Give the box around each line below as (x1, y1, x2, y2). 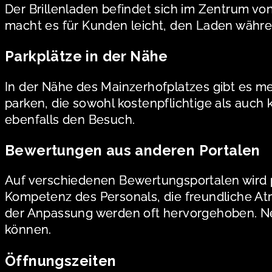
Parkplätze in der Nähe (5, 48, 168, 65)
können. (5, 222, 52, 237)
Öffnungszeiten (5, 252, 117, 269)
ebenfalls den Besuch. (5, 112, 135, 127)
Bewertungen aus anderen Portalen (5, 141, 260, 158)
